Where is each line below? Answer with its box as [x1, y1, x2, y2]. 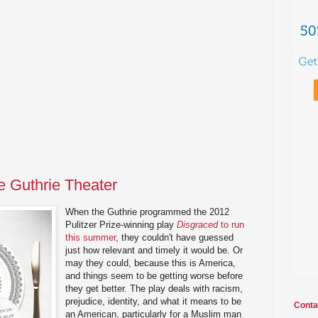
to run [218, 219, 245, 230]
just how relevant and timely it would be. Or [65, 244, 243, 256]
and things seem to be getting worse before [65, 270, 243, 281]
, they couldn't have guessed [116, 231, 234, 243]
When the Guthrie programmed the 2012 [65, 206, 230, 217]
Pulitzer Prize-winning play [65, 219, 177, 230]
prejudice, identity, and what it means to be [65, 295, 242, 307]
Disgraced [177, 219, 219, 230]
